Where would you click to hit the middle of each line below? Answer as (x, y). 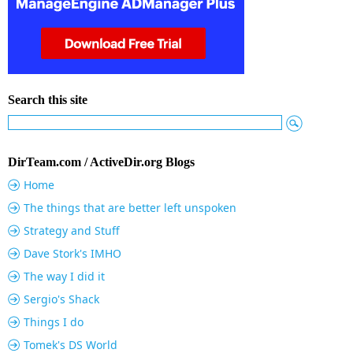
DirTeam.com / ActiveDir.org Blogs (101, 162)
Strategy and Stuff (72, 231)
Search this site (48, 100)
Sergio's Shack (61, 299)
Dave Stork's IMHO (72, 254)
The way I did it (64, 277)
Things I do (54, 322)
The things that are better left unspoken (130, 208)
